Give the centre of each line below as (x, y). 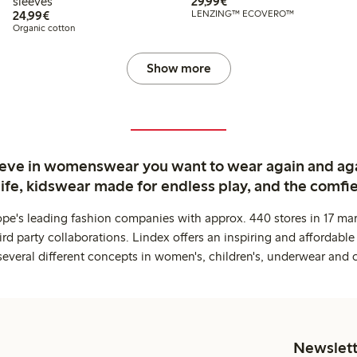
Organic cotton (44, 27)
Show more (178, 68)
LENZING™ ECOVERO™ (243, 13)
